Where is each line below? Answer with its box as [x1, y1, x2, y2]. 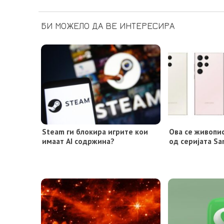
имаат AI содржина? [42, 136, 114, 146]
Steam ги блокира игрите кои [42, 126, 148, 137]
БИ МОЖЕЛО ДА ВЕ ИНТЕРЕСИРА [41, 20, 174, 31]
